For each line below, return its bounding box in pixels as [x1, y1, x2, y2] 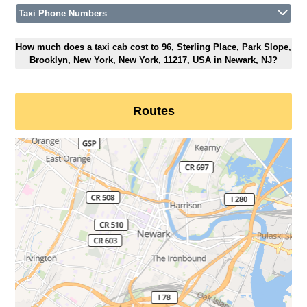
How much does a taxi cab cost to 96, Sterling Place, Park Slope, [16, 41, 291, 52]
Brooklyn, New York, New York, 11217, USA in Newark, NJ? [29, 54, 278, 65]
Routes [132, 104, 175, 119]
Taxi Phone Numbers [19, 8, 108, 19]
